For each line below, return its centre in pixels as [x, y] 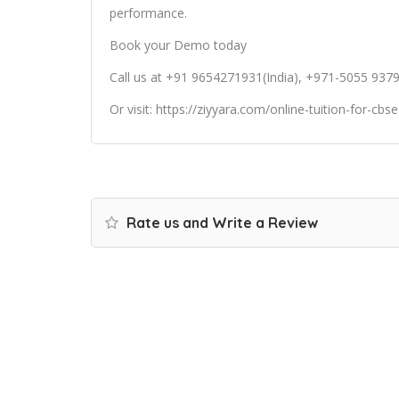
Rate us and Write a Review [220, 222]
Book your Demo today [178, 45]
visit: [142, 109]
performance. [148, 12]
